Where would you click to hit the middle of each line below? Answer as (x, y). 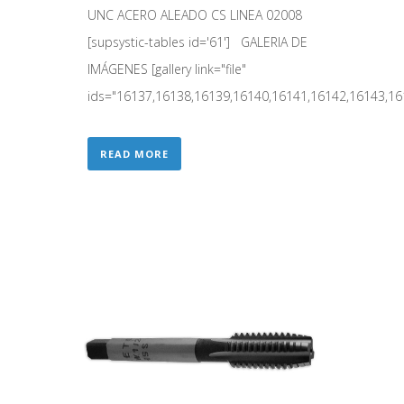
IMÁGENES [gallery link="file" (167, 69)
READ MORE (134, 153)
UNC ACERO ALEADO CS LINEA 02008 (198, 14)
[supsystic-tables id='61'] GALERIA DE (197, 41)
